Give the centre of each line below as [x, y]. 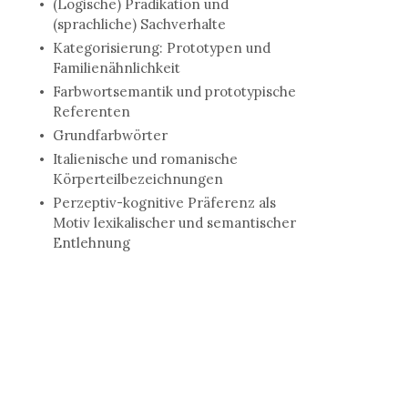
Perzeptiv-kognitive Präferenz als [164, 203]
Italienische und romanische [145, 159]
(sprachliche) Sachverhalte [139, 24]
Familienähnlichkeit [116, 68]
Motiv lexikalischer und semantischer [174, 223]
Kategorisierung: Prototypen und [161, 48]
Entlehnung [91, 243]
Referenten [91, 112]
